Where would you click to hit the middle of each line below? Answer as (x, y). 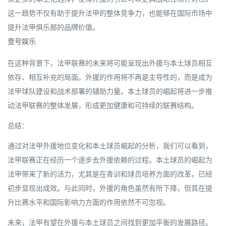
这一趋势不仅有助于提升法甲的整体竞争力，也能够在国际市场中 (110, 13)
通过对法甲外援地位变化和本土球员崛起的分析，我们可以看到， (110, 146)
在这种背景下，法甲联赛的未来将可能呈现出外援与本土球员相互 (110, 63)
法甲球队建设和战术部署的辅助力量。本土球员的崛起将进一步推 (110, 91)
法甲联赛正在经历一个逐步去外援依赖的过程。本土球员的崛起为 (110, 160)
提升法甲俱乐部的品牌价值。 (53, 27)
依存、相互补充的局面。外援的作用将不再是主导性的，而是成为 (110, 77)
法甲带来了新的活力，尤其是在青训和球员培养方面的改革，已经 (110, 174)
